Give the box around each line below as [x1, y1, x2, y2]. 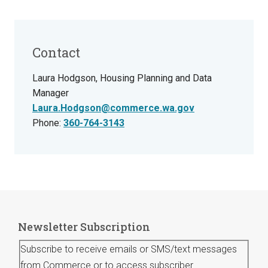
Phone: [32, 117, 63, 129]
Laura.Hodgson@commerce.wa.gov [32, 102, 194, 114]
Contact [32, 43, 80, 61]
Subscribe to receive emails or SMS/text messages [20, 243, 237, 255]
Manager [32, 87, 69, 99]
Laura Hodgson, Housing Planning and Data [32, 72, 212, 84]
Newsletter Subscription [18, 219, 150, 234]
